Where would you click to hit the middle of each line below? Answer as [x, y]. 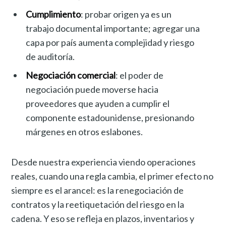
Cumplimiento [53, 14]
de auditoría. [50, 56]
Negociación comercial [71, 75]
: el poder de [140, 75]
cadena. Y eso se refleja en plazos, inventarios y [103, 218]
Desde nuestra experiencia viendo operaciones [104, 162]
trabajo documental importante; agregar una [113, 28]
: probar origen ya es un [126, 14]
